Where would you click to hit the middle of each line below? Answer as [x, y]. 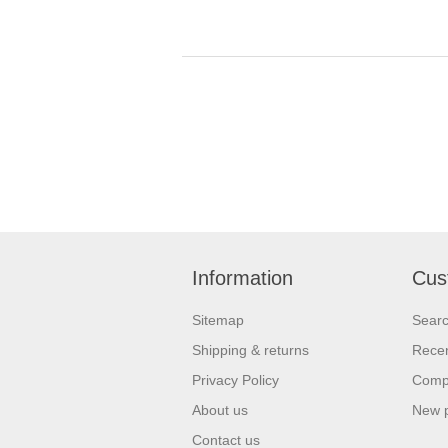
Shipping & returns [250, 349]
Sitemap [218, 319]
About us [220, 409]
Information [242, 277]
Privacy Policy [235, 379]
